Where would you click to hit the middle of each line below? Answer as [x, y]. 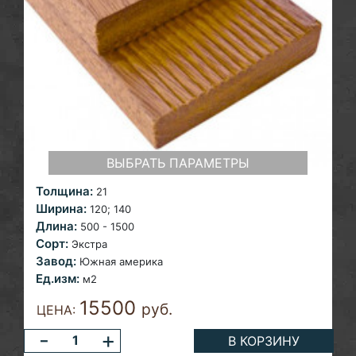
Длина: [56, 226]
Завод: [56, 261]
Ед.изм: [58, 278]
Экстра [89, 244]
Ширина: [61, 208]
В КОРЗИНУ [264, 341]
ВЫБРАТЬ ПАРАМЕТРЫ [178, 163]
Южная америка [121, 261]
